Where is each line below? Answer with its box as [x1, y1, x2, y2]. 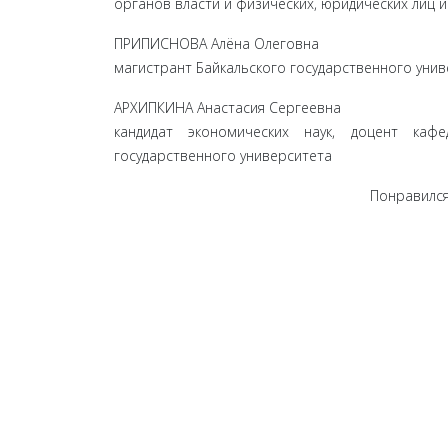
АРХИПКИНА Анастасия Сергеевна [114, 98, 341, 117]
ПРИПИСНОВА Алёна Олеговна [114, 34, 319, 53]
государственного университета [114, 146, 332, 165]
